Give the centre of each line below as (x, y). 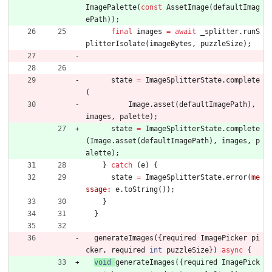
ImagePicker (224, 238)
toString (141, 190)
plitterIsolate (115, 44)
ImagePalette (111, 8)
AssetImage (188, 8)
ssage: (98, 190)
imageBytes (171, 44)
